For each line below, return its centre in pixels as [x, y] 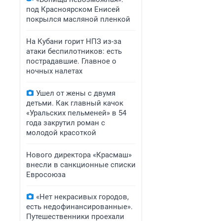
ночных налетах [54, 71]
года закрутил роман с [66, 123]
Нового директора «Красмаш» [79, 155]
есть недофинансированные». [79, 207]
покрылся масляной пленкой [78, 19]
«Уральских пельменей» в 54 [76, 113]
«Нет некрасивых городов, [82, 197]
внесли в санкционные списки [81, 165]
